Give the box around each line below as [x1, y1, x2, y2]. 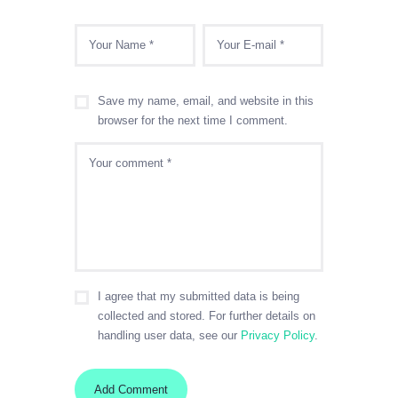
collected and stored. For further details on [98, 309, 315, 323]
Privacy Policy [241, 329, 314, 343]
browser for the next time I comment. [98, 113, 288, 127]
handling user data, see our [98, 329, 241, 343]
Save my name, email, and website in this [98, 93, 314, 107]
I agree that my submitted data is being [98, 290, 299, 304]
